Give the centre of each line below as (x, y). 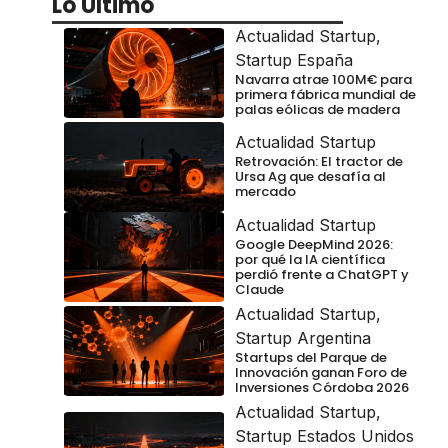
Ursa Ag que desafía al (310, 177)
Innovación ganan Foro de (321, 373)
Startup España (294, 60)
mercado (265, 192)
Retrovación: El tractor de (319, 162)
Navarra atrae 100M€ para (323, 80)
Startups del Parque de (311, 358)
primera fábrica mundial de (325, 95)
